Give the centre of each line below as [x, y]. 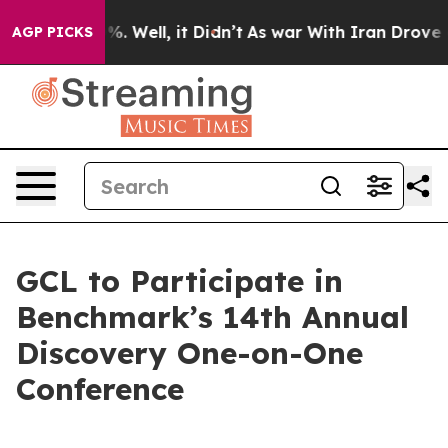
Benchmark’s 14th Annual [212, 317]
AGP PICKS [52, 32]
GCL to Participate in [179, 281]
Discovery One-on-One [189, 353]
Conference [100, 389]
